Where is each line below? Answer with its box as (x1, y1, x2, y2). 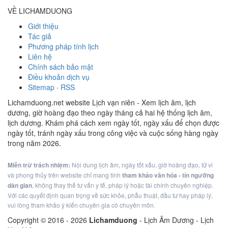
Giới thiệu (28, 21, 59, 31)
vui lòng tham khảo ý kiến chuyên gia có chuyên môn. (8, 201, 155, 209)
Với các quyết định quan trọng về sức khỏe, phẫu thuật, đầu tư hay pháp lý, (8, 191, 213, 199)
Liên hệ (28, 51, 52, 62)
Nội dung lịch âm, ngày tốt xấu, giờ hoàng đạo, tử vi (70, 160, 213, 169)
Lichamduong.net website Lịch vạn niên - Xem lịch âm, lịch (8, 97, 196, 107)
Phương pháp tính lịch (28, 41, 99, 51)
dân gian (8, 181, 32, 190)
